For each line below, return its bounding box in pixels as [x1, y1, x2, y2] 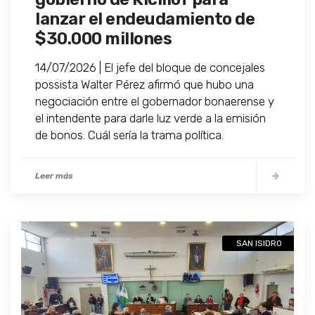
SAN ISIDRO [236, 238, 282, 249]
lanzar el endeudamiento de [35, 9, 255, 30]
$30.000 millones [35, 29, 172, 49]
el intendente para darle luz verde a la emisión [35, 111, 266, 126]
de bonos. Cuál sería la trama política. [35, 128, 224, 143]
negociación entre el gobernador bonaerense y [35, 94, 274, 109]
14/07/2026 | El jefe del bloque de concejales [35, 60, 265, 75]
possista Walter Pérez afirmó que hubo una [35, 77, 254, 92]
